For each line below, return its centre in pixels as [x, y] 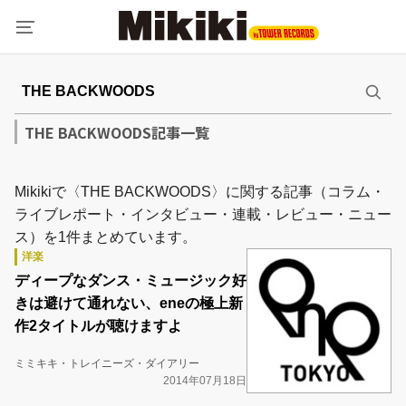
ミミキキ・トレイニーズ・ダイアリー [107, 363]
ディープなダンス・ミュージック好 [130, 280]
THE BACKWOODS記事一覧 [117, 132]
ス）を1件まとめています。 [106, 237]
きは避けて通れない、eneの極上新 [129, 303]
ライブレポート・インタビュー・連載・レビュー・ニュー [203, 214]
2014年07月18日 [205, 381]
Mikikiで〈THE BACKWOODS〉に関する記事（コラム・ [200, 192]
